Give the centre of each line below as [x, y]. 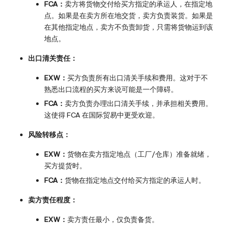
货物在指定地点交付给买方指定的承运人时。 [135, 180]
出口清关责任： [53, 59]
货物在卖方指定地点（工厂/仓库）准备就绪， [139, 154]
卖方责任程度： [53, 200]
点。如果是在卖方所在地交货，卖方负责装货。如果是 [129, 16]
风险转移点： [49, 135]
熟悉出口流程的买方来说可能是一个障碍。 [111, 90]
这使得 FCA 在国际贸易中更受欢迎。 [102, 115]
